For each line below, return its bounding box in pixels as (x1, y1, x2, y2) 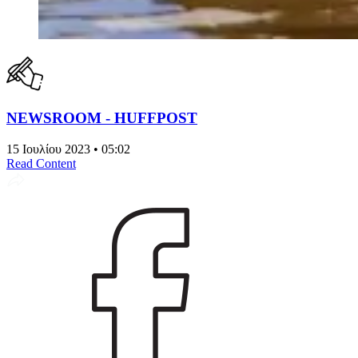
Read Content (6, 157, 76, 171)
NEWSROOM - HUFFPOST (6, 109, 197, 127)
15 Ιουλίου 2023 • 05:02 (6, 142, 130, 157)
